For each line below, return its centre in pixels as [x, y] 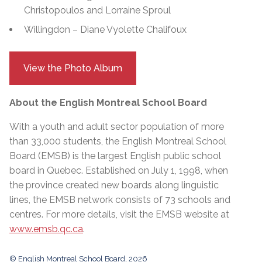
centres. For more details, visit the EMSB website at [119, 214]
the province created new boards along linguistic [114, 185]
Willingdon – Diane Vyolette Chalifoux [105, 29]
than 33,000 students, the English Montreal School [118, 141]
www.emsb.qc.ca [46, 229]
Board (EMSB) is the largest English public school [115, 156]
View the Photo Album [73, 68]
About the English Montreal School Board [108, 102]
